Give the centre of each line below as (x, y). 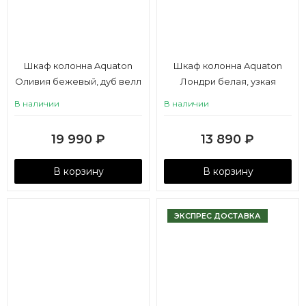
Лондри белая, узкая (228, 81)
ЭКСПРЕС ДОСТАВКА (218, 216)
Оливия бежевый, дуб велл (78, 81)
